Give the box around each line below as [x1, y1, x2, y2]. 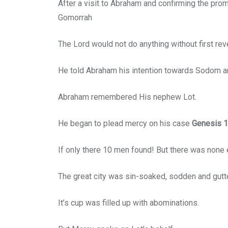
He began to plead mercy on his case [58, 119, 192, 129]
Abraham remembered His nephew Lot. [58, 92, 196, 102]
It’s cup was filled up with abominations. [58, 198, 199, 208]
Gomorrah [58, 13, 92, 23]
